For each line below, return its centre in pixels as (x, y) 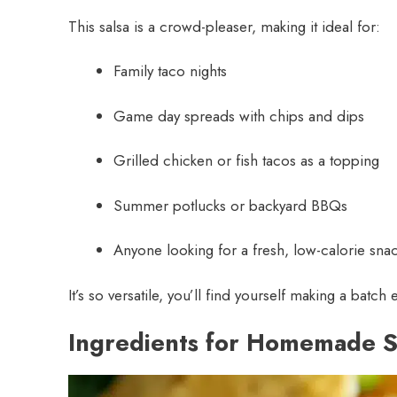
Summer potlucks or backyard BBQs (230, 205)
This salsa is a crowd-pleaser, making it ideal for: (224, 26)
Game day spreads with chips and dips (239, 116)
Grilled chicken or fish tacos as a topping (246, 161)
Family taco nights (170, 71)
